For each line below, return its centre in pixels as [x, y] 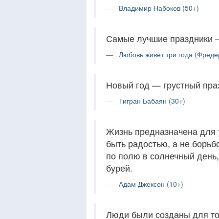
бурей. [119, 168]
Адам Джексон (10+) [151, 184]
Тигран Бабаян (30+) [152, 101]
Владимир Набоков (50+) [159, 8]
